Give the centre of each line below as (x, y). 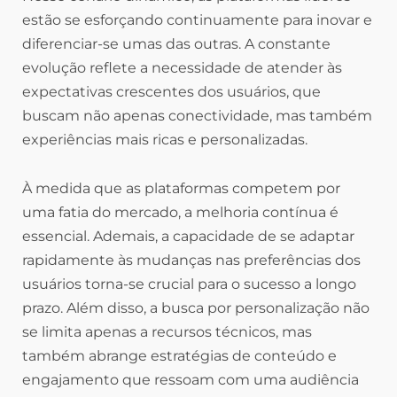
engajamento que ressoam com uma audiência (191, 380)
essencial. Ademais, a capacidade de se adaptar (188, 237)
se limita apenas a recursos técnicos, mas (167, 332)
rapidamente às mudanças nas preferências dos (191, 261)
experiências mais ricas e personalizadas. (165, 140)
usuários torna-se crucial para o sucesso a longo (189, 284)
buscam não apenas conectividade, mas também (197, 116)
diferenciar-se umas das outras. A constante (176, 44)
